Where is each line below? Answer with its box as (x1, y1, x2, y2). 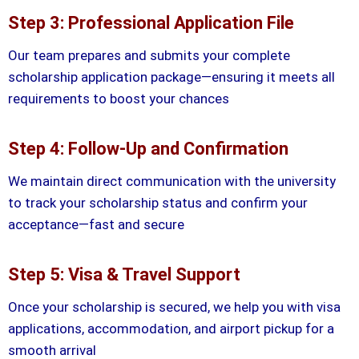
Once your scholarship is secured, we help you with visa (8, 298, 341, 315)
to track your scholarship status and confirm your (8, 194, 308, 211)
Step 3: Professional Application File (8, 12, 294, 33)
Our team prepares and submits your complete (8, 46, 290, 63)
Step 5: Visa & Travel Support (8, 264, 240, 284)
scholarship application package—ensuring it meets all (8, 68, 335, 85)
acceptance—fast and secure (8, 216, 184, 232)
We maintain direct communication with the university (8, 172, 336, 189)
